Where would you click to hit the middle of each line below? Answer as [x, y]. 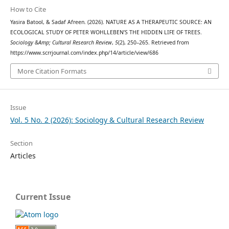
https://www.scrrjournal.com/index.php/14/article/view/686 [84, 53]
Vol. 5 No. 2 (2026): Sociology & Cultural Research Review [107, 120]
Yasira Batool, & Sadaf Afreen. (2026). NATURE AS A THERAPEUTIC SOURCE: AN [111, 22]
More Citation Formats [52, 71]
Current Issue [43, 197]
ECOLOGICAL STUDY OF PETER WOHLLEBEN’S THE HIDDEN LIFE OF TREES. [106, 32]
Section [21, 143]
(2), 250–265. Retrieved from [153, 43]
